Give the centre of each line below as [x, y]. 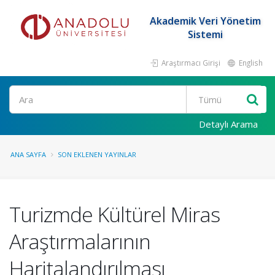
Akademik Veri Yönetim [205, 21]
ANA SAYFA [28, 154]
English [250, 63]
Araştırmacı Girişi [190, 63]
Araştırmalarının [80, 241]
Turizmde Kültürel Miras [114, 214]
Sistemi [205, 34]
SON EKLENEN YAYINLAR [97, 154]
